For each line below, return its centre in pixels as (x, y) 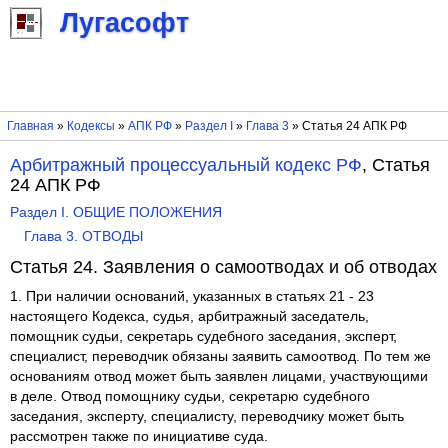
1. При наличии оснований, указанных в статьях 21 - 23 (192, 297)
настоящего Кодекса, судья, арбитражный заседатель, (190, 317)
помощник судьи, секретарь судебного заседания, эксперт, (204, 337)
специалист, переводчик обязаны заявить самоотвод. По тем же (221, 357)
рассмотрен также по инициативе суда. (139, 437)
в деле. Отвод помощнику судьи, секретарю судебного (190, 397)
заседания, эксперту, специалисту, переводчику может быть (207, 417)
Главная (30, 126)
